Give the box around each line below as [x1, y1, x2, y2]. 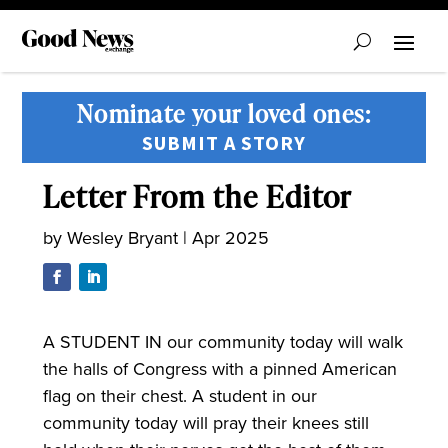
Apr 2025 [191, 225, 269, 251]
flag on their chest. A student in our [42, 382, 317, 409]
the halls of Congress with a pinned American [42, 355, 397, 382]
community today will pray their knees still [42, 409, 369, 436]
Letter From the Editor [42, 175, 353, 217]
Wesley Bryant [66, 225, 178, 251]
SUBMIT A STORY [142, 130, 306, 155]
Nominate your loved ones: [77, 97, 371, 130]
